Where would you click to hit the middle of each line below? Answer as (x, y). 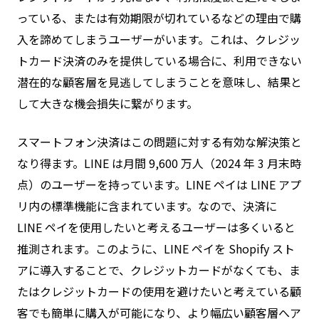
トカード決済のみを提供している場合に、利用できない (159, 60)
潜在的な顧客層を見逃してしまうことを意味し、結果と (159, 82)
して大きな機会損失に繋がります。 (108, 103)
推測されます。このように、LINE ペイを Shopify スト (156, 248)
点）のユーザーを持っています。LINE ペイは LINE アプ (159, 184)
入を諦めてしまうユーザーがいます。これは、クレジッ (159, 39)
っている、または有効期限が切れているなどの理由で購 (159, 17)
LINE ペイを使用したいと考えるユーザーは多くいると (156, 227)
